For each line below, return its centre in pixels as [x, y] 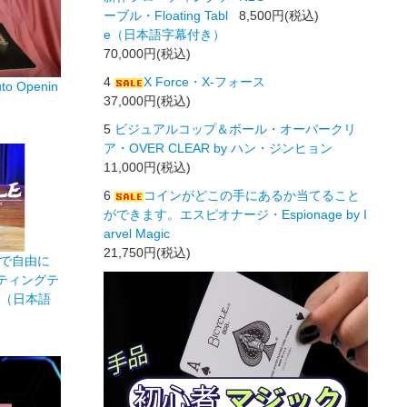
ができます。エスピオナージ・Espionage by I [236, 214]
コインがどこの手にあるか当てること [252, 195]
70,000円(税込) [148, 53]
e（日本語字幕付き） [165, 34]
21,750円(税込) [148, 252]
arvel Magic [137, 233]
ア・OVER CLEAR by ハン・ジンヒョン [218, 148]
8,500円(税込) [278, 15]
